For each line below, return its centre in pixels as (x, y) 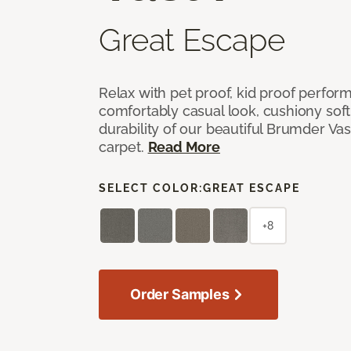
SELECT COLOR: (151, 188)
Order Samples (180, 294)
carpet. (123, 147)
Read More (184, 147)
